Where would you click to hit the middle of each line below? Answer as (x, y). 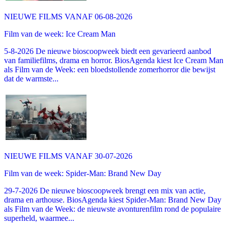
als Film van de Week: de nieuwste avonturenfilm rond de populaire (112, 209)
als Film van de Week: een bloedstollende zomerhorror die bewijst (110, 69)
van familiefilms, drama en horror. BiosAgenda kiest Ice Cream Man (114, 60)
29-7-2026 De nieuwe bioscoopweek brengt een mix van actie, (105, 190)
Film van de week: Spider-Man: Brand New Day (83, 173)
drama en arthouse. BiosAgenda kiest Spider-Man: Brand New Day (113, 199)
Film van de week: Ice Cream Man (60, 34)
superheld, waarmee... (39, 218)
